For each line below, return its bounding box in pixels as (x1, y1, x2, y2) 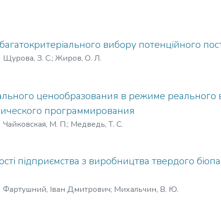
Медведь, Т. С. (71, 119, 123, 130)
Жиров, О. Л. (55, 53, 101, 64)
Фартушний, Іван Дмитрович (3, 184, 110, 195)
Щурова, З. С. (3, 53, 52, 64)
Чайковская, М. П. (3, 119, 67, 130)
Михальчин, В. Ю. (114, 184, 179, 195)
